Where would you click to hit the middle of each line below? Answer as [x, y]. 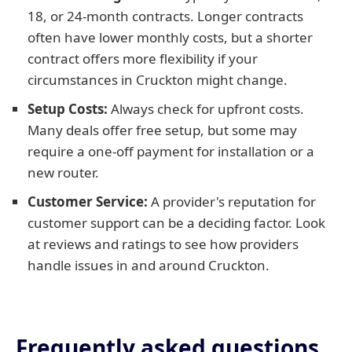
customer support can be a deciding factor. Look [176, 223]
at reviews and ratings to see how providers [163, 244]
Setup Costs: [68, 109]
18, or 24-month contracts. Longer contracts [165, 16]
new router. [63, 172]
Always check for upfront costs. [206, 109]
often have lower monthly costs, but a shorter [170, 37]
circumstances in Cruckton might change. [158, 80]
